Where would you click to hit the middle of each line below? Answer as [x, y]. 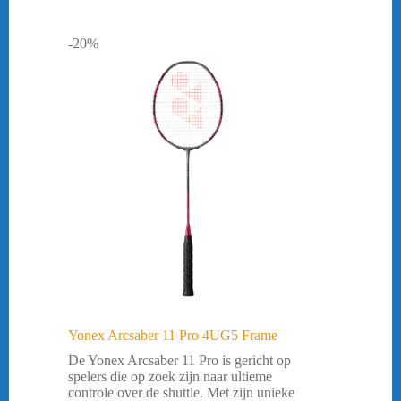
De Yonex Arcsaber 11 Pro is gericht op [179, 360]
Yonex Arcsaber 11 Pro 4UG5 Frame [173, 335]
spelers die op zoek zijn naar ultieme [170, 376]
